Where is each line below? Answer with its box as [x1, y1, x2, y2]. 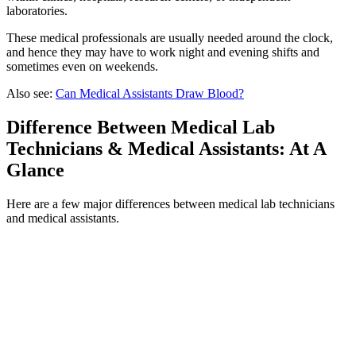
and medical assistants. [6, 211, 119, 225]
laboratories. [6, 3, 68, 17]
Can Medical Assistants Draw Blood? [56, 86, 244, 100]
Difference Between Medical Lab [6, 116, 275, 137]
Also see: [6, 86, 56, 100]
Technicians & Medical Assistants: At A [6, 137, 326, 159]
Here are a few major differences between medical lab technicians [6, 196, 335, 211]
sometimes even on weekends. [6, 59, 158, 73]
